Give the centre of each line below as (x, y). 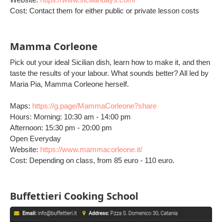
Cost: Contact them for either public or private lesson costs (105, 11)
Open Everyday (35, 139)
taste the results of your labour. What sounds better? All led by (109, 73)
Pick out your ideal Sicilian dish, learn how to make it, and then (110, 62)
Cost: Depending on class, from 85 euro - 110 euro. (92, 160)
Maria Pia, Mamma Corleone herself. (69, 84)
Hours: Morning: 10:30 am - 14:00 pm (70, 117)
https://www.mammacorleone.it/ (91, 149)
